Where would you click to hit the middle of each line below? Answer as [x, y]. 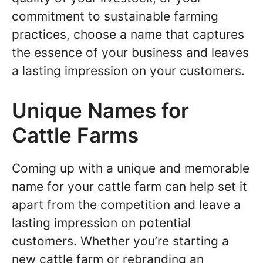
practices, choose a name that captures [128, 34]
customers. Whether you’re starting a [120, 241]
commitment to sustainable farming [115, 16]
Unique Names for [100, 110]
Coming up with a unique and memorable [131, 168]
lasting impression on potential [101, 223]
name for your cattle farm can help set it [129, 186]
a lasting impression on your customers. [128, 70]
